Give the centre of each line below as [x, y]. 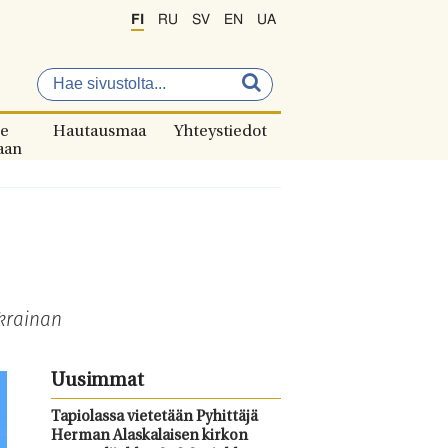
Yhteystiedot [220, 132]
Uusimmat [97, 381]
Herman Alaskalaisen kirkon [149, 436]
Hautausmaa [99, 132]
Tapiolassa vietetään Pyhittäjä [154, 417]
